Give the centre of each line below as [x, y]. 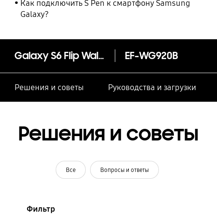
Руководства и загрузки [152, 88]
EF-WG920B [151, 56]
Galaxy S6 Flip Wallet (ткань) [101, 56]
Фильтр [41, 209]
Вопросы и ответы [125, 170]
